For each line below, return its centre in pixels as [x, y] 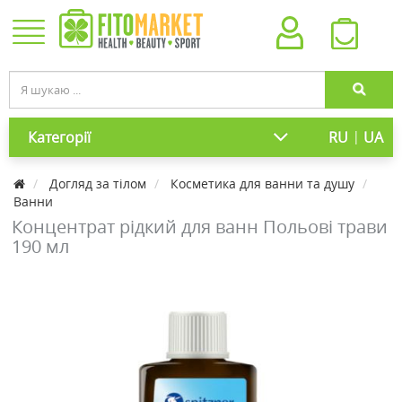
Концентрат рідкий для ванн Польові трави [200, 227]
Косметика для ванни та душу [262, 184]
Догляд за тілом [98, 184]
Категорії [59, 137]
